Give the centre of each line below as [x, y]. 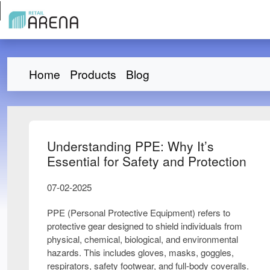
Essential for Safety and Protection [147, 161]
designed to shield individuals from [174, 225]
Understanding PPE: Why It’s [130, 146]
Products [93, 74]
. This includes [108, 252]
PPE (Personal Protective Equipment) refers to [139, 212]
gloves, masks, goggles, [186, 252]
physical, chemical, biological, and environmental [143, 239]
